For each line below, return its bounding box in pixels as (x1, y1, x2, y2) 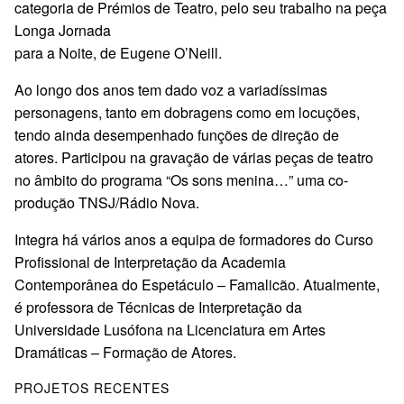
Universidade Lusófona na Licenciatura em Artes (14, 318, 326, 340)
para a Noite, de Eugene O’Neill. (14, 41, 222, 63)
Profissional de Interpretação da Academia (14, 251, 286, 272)
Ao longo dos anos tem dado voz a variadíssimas (14, 78, 327, 100)
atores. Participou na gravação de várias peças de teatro (14, 146, 373, 168)
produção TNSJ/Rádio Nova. (14, 191, 199, 213)
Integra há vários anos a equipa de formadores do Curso (14, 228, 373, 250)
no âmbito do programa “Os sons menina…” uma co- (14, 169, 348, 190)
